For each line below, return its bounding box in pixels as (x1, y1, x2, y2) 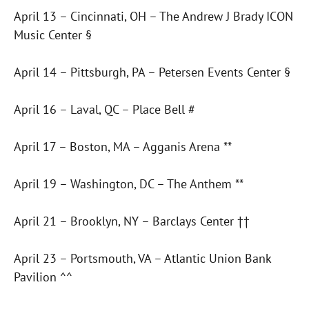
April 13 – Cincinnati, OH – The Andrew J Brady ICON (14, 8, 293, 25)
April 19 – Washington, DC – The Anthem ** (14, 176, 243, 192)
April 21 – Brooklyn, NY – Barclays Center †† (14, 213, 250, 230)
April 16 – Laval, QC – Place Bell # (14, 101, 195, 118)
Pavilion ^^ (14, 269, 72, 286)
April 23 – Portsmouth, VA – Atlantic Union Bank (14, 250, 271, 267)
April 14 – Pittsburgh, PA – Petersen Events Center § (14, 64, 290, 81)
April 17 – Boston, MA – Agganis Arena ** (14, 139, 232, 155)
